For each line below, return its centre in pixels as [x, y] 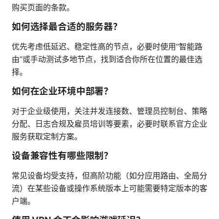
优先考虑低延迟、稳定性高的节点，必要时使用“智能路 [107, 46]
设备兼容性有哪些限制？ [62, 155]
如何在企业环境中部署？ [62, 91]
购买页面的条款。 [43, 7]
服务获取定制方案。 [47, 136]
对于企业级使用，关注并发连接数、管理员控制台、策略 [109, 111]
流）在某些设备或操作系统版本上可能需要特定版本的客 [109, 188]
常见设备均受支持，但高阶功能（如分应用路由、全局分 [109, 175]
